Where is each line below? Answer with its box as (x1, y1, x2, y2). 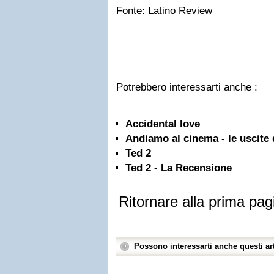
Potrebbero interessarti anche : (116, 81, 257, 93)
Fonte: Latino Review (116, 5, 212, 17)
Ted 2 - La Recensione (125, 162, 232, 174)
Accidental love (125, 118, 200, 130)
